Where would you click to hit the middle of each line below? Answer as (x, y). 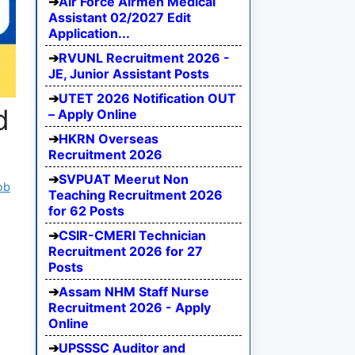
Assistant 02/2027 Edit (120, 18)
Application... (89, 34)
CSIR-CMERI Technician (132, 236)
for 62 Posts (86, 211)
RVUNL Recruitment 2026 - (144, 58)
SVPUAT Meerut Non (124, 179)
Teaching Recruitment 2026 (136, 195)
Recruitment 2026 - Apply (130, 308)
